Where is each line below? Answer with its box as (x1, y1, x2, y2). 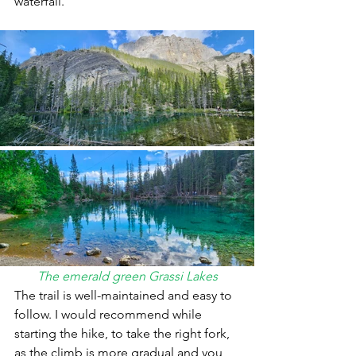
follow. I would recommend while (14, 306, 205, 322)
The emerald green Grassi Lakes (37, 268, 218, 284)
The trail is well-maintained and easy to (14, 287, 235, 303)
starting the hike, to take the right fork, (14, 325, 233, 341)
